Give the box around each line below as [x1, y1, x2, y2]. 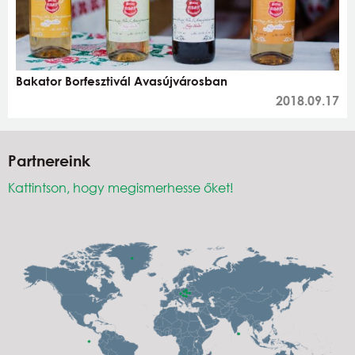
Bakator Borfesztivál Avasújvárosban [16, 73, 227, 88]
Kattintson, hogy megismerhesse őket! [8, 178, 234, 196]
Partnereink [8, 151, 90, 170]
